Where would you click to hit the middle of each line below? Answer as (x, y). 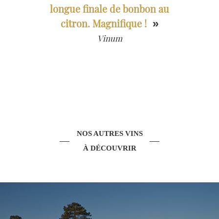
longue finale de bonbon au (109, 9)
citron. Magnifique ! (103, 23)
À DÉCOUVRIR (109, 148)
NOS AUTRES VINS (109, 134)
